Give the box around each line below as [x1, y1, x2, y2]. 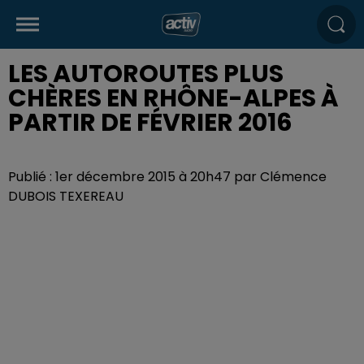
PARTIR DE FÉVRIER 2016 [8, 106, 292, 140]
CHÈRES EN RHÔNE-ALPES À [8, 81, 339, 115]
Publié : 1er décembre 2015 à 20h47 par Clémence [8, 167, 327, 186]
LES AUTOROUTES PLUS [8, 57, 284, 91]
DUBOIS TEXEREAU [8, 187, 123, 206]
